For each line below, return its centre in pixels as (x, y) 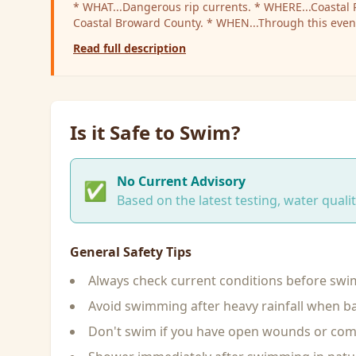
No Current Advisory (181, 181)
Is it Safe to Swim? (155, 132)
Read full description (130, 48)
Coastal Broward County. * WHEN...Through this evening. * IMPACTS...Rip (140, 23)
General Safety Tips (131, 252)
